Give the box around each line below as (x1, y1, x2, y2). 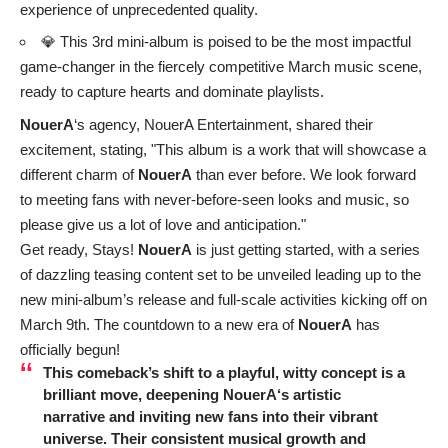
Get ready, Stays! (20, 240, 138, 258)
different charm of (20, 165, 138, 183)
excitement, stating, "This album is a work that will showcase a (20, 140, 426, 158)
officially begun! (20, 340, 120, 358)
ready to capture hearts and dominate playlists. (20, 83, 324, 100)
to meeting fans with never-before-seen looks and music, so (20, 190, 409, 208)
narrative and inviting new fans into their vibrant (42, 407, 378, 425)
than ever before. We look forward (192, 165, 416, 183)
